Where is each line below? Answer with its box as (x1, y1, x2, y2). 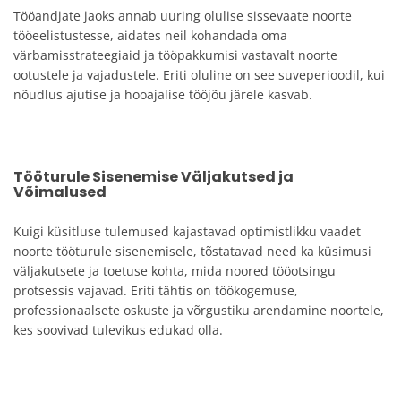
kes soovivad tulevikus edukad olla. (13, 321, 223, 338)
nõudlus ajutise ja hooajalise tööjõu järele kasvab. (13, 86, 312, 103)
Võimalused (13, 182, 107, 202)
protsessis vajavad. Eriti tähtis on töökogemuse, (13, 282, 298, 299)
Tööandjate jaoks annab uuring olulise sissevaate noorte (13, 7, 352, 24)
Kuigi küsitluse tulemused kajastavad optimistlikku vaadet (13, 223, 361, 240)
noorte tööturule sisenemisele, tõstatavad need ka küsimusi (13, 243, 371, 260)
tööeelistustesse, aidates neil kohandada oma (13, 27, 287, 44)
